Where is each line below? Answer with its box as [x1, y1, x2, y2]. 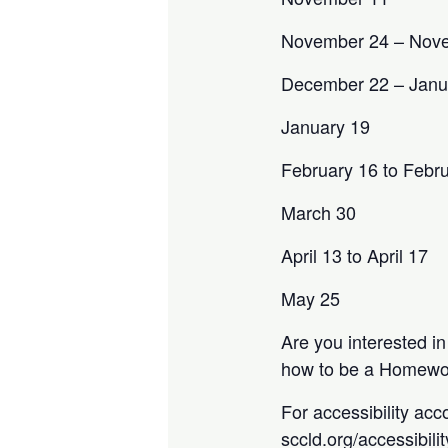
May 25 [281, 284, 341, 311]
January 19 [281, 112, 376, 139]
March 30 [281, 198, 357, 225]
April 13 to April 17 [281, 241, 429, 268]
